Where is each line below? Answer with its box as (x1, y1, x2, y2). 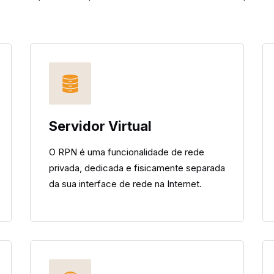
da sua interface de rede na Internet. (49, 178, 202, 190)
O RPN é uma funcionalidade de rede (49, 146, 204, 158)
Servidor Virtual (49, 118, 152, 134)
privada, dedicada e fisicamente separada (49, 162, 225, 174)
